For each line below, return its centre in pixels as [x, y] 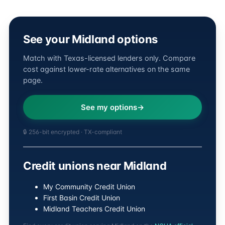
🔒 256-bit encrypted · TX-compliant [73, 132]
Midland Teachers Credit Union [94, 209]
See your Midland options [91, 39]
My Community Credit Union [89, 187]
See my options [109, 107]
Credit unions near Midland [95, 166]
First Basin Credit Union [82, 198]
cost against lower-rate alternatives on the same [106, 69]
